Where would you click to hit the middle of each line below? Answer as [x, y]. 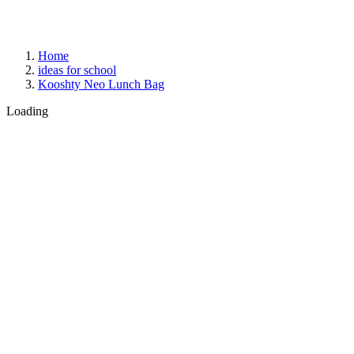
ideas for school [77, 70]
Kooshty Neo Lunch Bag [101, 84]
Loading [27, 111]
